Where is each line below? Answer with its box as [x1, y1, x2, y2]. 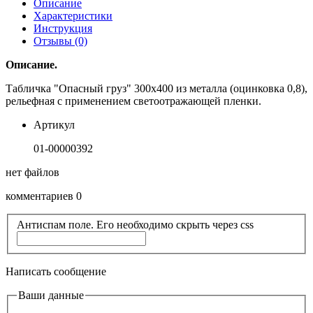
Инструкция [34, 22, 92, 34]
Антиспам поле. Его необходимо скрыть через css [17, 219, 254, 231]
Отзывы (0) [34, 34, 87, 47]
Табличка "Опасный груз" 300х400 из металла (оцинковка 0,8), [6, 82, 307, 94]
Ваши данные [18, 289, 84, 302]
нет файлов [6, 166, 59, 178]
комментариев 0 [6, 189, 82, 202]
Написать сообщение [6, 265, 106, 278]
